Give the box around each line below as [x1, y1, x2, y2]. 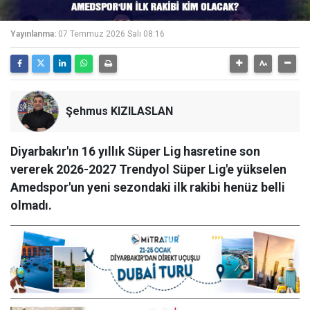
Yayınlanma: [10, 29, 56, 39]
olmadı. [10, 199, 52, 212]
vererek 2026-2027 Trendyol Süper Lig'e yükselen [10, 163, 286, 176]
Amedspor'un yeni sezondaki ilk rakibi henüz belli [10, 181, 285, 194]
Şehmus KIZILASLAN [66, 104, 173, 118]
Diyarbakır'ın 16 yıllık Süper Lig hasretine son [10, 145, 260, 158]
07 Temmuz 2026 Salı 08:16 [58, 29, 165, 39]
